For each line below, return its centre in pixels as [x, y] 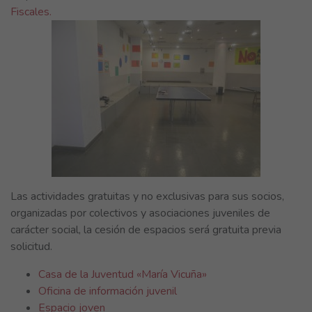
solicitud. [31, 246]
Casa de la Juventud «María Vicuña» [123, 274]
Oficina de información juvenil [108, 291]
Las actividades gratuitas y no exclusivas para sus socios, [147, 196]
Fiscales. [31, 11]
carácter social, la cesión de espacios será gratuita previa [146, 229]
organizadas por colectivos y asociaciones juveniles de [140, 213]
